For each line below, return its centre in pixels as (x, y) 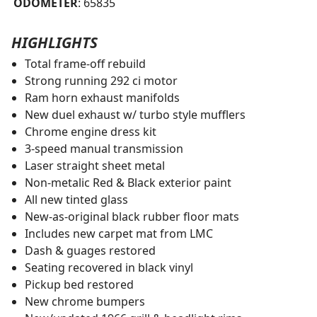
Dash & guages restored (90, 251)
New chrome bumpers (85, 302)
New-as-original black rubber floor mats (132, 217)
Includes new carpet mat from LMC (119, 234)
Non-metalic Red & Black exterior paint (128, 183)
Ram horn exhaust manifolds (102, 98)
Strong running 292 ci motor (101, 81)
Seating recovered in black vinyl (109, 268)
